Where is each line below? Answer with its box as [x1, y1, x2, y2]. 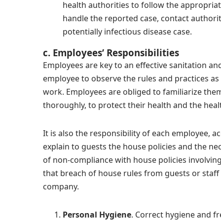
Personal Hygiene [63, 209, 131, 220]
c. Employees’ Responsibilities [43, 46, 179, 59]
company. [43, 181, 79, 192]
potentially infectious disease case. [63, 26, 192, 37]
